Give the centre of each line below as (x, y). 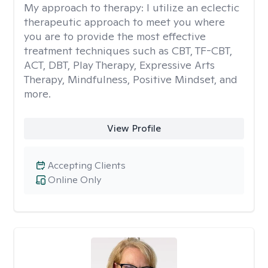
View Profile (134, 128)
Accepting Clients (87, 165)
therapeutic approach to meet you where (124, 22)
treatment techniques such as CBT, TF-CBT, (128, 51)
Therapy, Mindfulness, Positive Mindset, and (131, 79)
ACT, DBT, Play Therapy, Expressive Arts (119, 65)
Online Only (74, 180)
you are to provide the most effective (115, 36)
